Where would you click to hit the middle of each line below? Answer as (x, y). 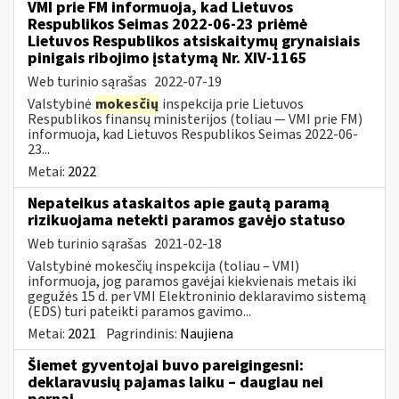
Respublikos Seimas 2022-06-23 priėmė (167, 24)
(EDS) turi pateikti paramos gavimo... (139, 311)
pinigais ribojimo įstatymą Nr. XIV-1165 (167, 58)
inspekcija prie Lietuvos (232, 104)
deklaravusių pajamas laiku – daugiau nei (175, 382)
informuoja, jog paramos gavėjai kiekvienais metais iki (192, 281)
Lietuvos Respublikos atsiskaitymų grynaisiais (194, 41)
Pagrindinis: (143, 334)
